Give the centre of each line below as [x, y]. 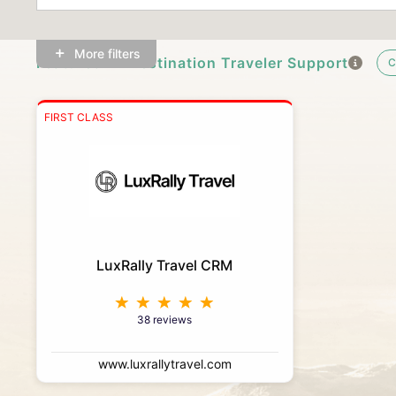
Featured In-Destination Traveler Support [192, 63]
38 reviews [165, 320]
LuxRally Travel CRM [165, 266]
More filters [107, 54]
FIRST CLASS [78, 118]
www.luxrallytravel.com [164, 364]
